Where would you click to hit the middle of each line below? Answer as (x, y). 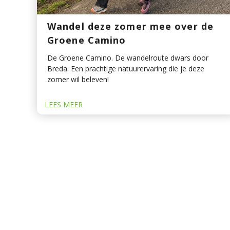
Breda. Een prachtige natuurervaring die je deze (126, 69)
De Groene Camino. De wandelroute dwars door (128, 58)
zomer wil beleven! (78, 80)
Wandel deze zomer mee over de (130, 26)
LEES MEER (64, 105)
